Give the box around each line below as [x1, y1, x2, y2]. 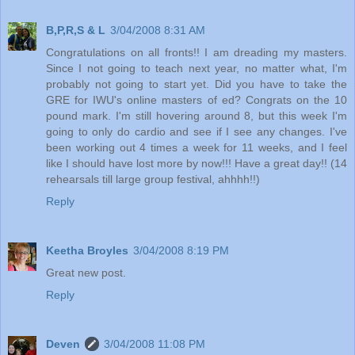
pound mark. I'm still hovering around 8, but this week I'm [46, 109, 347, 123]
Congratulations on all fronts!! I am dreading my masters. [46, 46, 347, 59]
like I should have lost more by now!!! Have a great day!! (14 [46, 157, 347, 170]
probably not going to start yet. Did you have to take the [46, 78, 347, 91]
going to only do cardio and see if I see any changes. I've [46, 125, 347, 139]
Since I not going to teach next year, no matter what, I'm [46, 62, 347, 75]
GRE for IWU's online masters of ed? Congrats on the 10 [46, 94, 347, 107]
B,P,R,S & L [46, 24, 105, 37]
